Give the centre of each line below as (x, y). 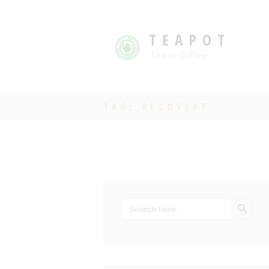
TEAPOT (189, 40)
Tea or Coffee (178, 55)
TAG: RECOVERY (156, 107)
